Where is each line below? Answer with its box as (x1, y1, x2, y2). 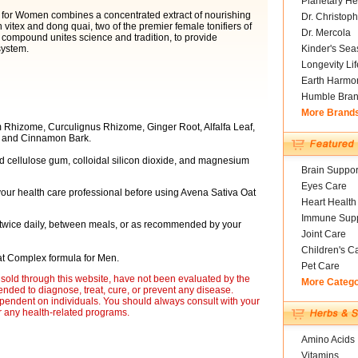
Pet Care (300, 261, 340, 272)
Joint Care (300, 229, 346, 240)
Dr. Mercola (300, 27, 351, 38)
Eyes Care (300, 181, 347, 192)
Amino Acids (300, 334, 355, 345)
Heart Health (300, 197, 356, 208)
